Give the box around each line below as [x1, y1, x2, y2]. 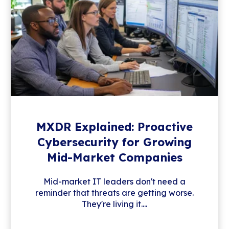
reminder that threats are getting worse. [35, 188, 194, 198]
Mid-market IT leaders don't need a [43, 176, 186, 187]
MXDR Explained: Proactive [36, 120, 193, 134]
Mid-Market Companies [47, 150, 182, 165]
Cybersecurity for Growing [37, 135, 192, 150]
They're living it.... [82, 199, 147, 210]
